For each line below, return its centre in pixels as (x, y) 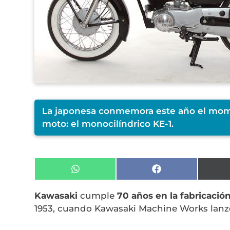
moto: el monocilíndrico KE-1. (108, 124)
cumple (98, 196)
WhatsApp (99, 190)
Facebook (178, 190)
